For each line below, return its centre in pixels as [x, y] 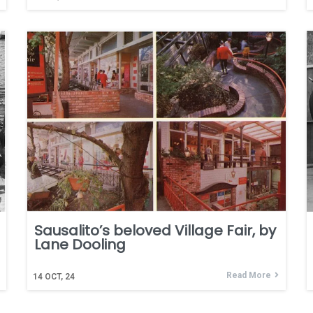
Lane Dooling [80, 244]
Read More [249, 275]
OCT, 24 [60, 276]
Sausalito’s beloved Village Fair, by [155, 230]
